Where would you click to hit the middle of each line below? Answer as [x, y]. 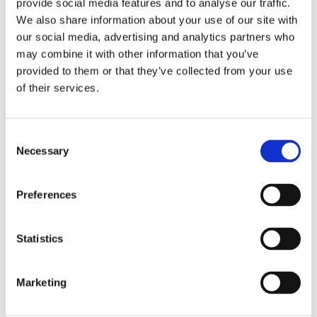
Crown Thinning [158, 291]
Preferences [47, 195]
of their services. [58, 88]
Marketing [41, 282]
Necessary [42, 151]
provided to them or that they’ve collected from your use [154, 71]
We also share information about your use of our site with [157, 20]
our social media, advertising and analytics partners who [155, 37]
